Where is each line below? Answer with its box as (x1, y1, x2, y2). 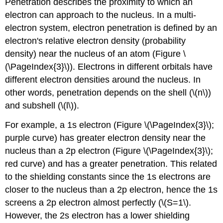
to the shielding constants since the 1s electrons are (5, 171, 211, 182)
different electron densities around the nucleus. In (5, 74, 201, 85)
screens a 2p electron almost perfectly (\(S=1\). (5, 197, 192, 208)
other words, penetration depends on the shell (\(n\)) (5, 87, 212, 98)
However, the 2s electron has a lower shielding (5, 210, 190, 221)
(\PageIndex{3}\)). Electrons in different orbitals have (5, 61, 213, 72)
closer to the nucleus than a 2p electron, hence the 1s (5, 184, 218, 195)
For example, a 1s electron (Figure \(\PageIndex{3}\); (5, 119, 215, 130)
